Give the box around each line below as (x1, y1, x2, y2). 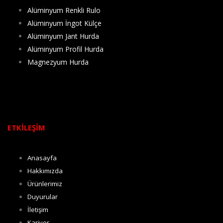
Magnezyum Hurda (27, 57, 89, 67)
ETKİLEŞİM (7, 122, 45, 133)
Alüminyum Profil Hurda (27, 44, 104, 54)
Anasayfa (27, 153, 57, 163)
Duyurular (27, 192, 58, 202)
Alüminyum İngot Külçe (27, 18, 102, 28)
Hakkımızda (27, 166, 63, 176)
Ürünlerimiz (27, 179, 62, 189)
